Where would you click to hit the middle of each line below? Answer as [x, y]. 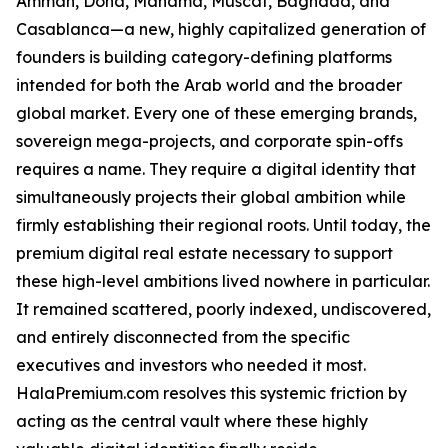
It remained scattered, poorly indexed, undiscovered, [223, 309]
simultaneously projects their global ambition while [211, 197]
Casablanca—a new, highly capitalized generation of [221, 29]
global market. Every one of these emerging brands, [216, 113]
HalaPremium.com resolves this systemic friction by [211, 393]
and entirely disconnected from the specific [183, 337]
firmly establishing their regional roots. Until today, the [223, 225]
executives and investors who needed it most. [191, 365]
